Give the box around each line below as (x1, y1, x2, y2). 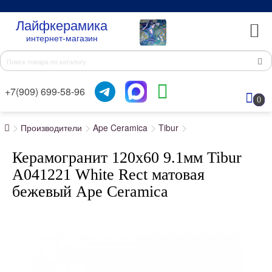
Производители (21, 121, 82, 134)
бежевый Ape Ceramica (12, 183, 168, 200)
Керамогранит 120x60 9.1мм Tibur (12, 149, 242, 166)
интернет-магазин (25, 33, 98, 43)
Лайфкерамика (16, 18, 108, 33)
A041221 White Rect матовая (12, 166, 205, 183)
